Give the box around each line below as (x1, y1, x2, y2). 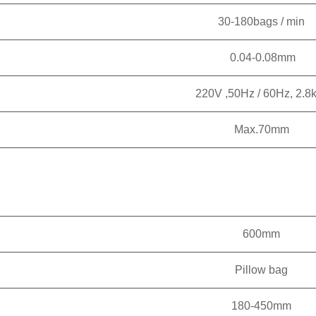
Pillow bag (235, 264, 288, 276)
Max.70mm (233, 123, 289, 135)
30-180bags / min (218, 16, 305, 28)
